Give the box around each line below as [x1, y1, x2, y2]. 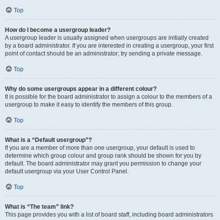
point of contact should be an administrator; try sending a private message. [5, 50, 202, 57]
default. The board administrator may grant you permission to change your [5, 160, 201, 167]
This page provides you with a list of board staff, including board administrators [5, 211, 213, 218]
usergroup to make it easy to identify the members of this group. [5, 101, 173, 108]
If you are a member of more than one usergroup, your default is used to [5, 144, 195, 151]
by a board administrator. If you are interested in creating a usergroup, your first [5, 42, 214, 49]
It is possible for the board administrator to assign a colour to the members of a [5, 93, 212, 100]
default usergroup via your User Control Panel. [5, 168, 129, 175]
